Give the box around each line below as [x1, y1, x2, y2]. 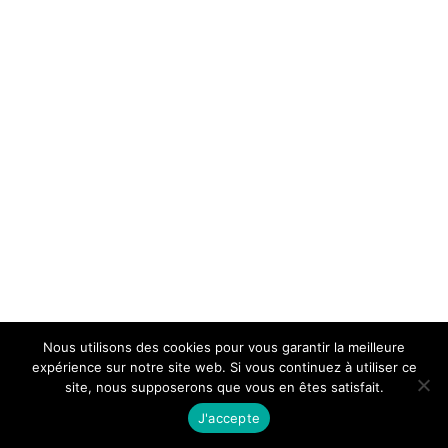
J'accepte [197, 409, 261, 426]
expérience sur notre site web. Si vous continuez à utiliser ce [31, 359, 417, 375]
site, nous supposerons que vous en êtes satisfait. [64, 379, 384, 395]
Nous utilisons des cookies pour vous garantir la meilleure [43, 339, 405, 355]
